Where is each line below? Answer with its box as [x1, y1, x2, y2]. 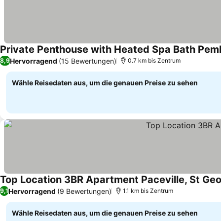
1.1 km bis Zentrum [123, 187, 173, 194]
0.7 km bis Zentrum [128, 57, 181, 64]
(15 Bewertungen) [59, 56, 116, 65]
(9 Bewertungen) [57, 186, 111, 195]
